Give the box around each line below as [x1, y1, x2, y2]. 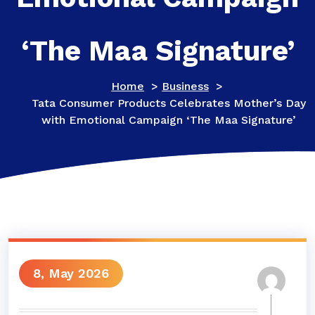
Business [162, 79, 209, 93]
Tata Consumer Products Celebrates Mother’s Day [32, 96, 306, 110]
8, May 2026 [33, 266, 109, 281]
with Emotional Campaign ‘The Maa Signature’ [41, 113, 296, 127]
